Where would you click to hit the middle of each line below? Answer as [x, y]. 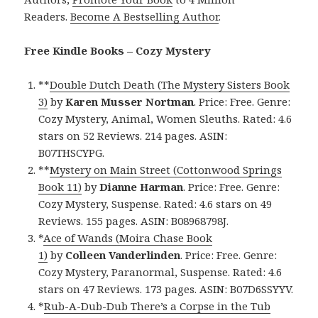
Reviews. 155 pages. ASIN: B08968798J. [134, 220]
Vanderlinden [145, 254]
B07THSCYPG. [72, 152]
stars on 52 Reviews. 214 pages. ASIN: [133, 135]
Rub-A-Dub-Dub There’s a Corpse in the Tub [158, 306]
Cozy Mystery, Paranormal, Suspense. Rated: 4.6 [160, 272]
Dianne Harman [142, 186]
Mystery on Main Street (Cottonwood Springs [166, 169]
